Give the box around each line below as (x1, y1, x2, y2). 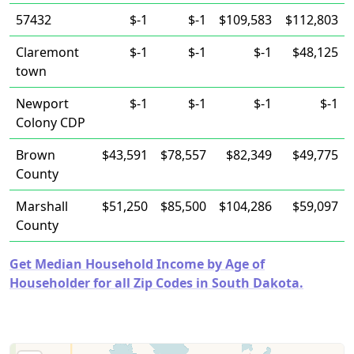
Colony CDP (16, 114, 85, 131)
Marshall (16, 198, 68, 215)
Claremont (16, 43, 79, 61)
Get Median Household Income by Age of (9, 255, 265, 273)
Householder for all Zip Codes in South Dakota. (9, 274, 303, 292)
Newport (16, 95, 69, 112)
